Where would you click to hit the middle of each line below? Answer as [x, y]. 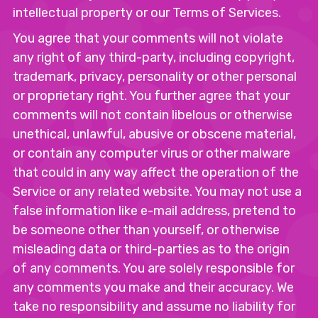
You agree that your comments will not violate [148, 38]
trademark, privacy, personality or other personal [155, 77]
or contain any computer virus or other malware [152, 153]
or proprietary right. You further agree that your [151, 96]
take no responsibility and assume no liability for [154, 307]
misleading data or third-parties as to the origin [151, 249]
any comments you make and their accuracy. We [153, 287]
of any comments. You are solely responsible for [154, 268]
